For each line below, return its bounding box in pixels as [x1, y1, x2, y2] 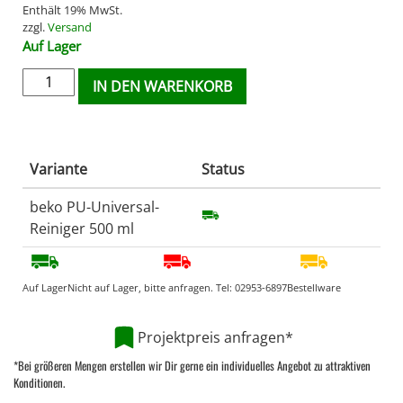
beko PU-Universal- [30, 196, 159, 217]
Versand [48, 18, 92, 35]
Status [201, 158, 245, 179]
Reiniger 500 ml [30, 218, 134, 238]
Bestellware [287, 281, 341, 295]
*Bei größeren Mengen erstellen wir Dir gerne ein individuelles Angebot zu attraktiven [13, 356, 371, 374]
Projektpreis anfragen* [137, 327, 293, 347]
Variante [30, 158, 87, 179]
